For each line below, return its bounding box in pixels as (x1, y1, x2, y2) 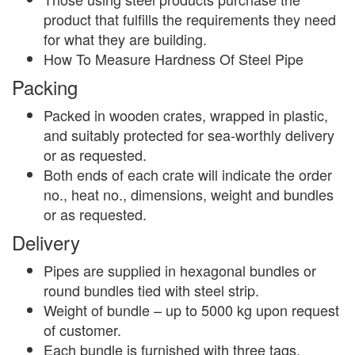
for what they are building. (44, 28, 207, 49)
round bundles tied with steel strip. (44, 279, 259, 300)
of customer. (44, 319, 121, 340)
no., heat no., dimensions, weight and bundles (44, 183, 334, 204)
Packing (12, 72, 78, 101)
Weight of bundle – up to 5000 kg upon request (44, 299, 339, 320)
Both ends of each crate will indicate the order (44, 163, 332, 185)
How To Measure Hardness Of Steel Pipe (44, 48, 303, 69)
